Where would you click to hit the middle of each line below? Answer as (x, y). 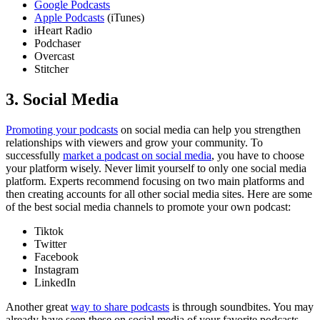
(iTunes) (124, 18)
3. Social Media (62, 100)
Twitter (50, 244)
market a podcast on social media (137, 156)
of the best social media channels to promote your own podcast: (148, 207)
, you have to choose (258, 156)
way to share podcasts (120, 307)
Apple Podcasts (69, 18)
